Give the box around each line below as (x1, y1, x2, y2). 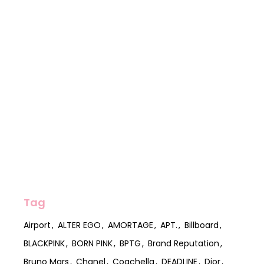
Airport (24, 219, 51, 231)
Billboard (184, 219, 219, 231)
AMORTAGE (108, 219, 154, 231)
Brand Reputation (148, 237, 220, 249)
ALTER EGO (58, 219, 101, 231)
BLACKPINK (24, 237, 65, 249)
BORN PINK (72, 237, 113, 249)
